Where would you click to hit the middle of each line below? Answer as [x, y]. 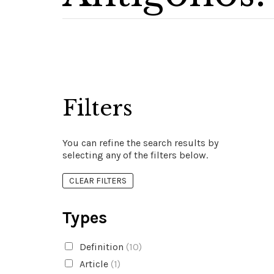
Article [94, 264]
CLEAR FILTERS [98, 181]
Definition [101, 247]
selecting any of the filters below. [135, 155]
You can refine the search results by [140, 143]
